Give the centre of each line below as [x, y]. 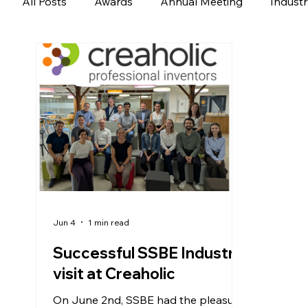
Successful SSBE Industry [148, 253]
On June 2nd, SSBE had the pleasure [148, 300]
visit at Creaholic [114, 274]
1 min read [109, 222]
